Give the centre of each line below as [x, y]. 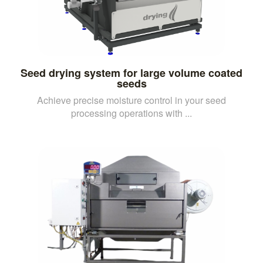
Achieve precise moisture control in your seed [131, 100]
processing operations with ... [131, 113]
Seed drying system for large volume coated [131, 73]
